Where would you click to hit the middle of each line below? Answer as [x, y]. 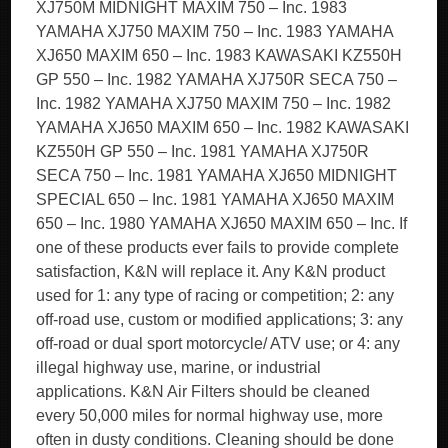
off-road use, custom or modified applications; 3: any [220, 319]
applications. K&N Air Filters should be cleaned [203, 391]
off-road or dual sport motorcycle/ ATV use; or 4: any [218, 343]
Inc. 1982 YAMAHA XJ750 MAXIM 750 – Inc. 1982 [214, 103]
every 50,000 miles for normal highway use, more [210, 415]
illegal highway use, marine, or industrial [179, 367]
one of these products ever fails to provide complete [218, 247]
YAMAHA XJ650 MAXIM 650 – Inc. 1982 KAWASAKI [223, 127]
